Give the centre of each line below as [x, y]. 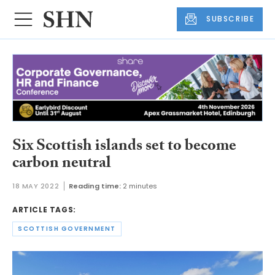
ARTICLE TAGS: [44, 210]
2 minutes [140, 186]
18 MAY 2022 [36, 186]
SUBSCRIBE [230, 19]
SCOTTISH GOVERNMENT [67, 229]
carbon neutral [62, 164]
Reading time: [95, 186]
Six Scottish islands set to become [124, 147]
